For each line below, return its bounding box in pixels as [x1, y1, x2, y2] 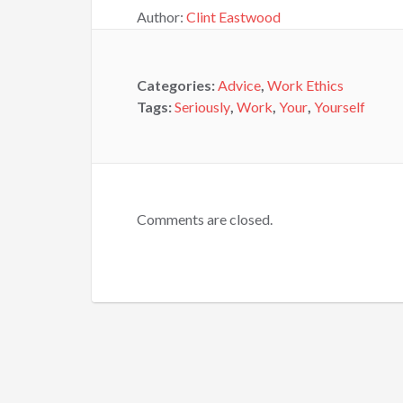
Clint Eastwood [186, 8, 281, 25]
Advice [218, 76, 261, 94]
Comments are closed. [137, 210, 273, 228]
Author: [137, 8, 186, 25]
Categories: [137, 76, 218, 94]
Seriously [175, 98, 230, 115]
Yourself [314, 98, 365, 115]
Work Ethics [267, 76, 344, 94]
